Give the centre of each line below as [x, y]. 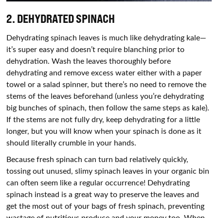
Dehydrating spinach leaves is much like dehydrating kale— [107, 37]
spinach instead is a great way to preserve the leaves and [103, 194]
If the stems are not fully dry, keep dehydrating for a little [103, 119]
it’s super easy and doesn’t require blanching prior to [96, 49]
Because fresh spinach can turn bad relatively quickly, [98, 159]
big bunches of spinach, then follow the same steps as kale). [108, 108]
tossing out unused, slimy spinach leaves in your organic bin [108, 171]
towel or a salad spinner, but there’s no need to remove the [107, 84]
